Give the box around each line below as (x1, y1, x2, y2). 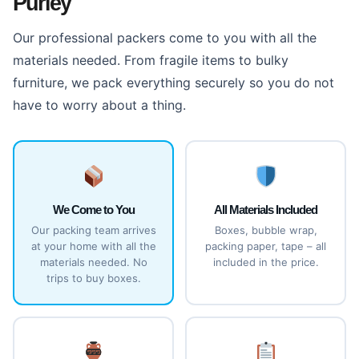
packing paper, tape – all (205, 240, 326, 252)
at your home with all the (30, 240, 156, 252)
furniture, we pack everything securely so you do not (13, 75, 334, 91)
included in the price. (212, 256, 319, 268)
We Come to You (52, 203, 135, 216)
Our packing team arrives (30, 224, 156, 236)
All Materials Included (214, 203, 317, 216)
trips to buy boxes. (46, 272, 141, 284)
